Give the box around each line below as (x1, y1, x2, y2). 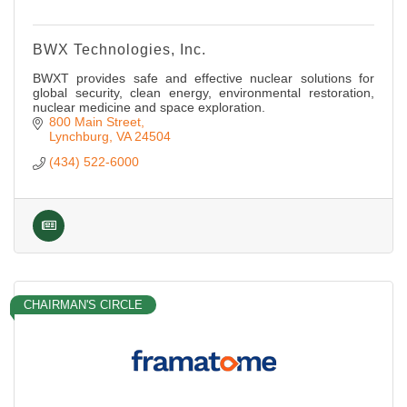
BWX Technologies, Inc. (33, 41, 206, 57)
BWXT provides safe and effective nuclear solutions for (33, 70, 374, 85)
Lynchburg (48, 128, 109, 144)
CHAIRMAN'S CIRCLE (24, 297, 143, 312)
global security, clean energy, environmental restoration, (33, 84, 374, 100)
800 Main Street (48, 114, 141, 129)
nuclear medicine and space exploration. (33, 99, 265, 114)
